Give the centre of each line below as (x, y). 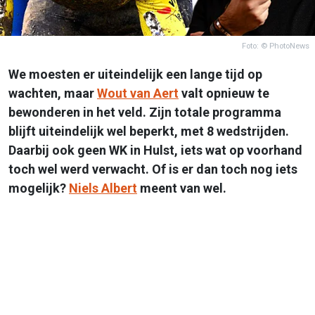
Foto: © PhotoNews (276, 46)
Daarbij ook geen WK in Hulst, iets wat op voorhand (155, 150)
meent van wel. (182, 188)
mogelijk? (39, 188)
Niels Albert (103, 188)
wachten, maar (53, 93)
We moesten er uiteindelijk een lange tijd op (135, 74)
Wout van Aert (138, 93)
